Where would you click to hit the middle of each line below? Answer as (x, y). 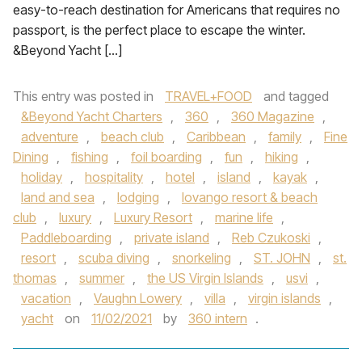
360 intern (218, 318)
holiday (42, 177)
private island (172, 238)
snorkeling (202, 258)
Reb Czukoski (271, 238)
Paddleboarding (66, 238)
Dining (31, 157)
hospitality (114, 177)
